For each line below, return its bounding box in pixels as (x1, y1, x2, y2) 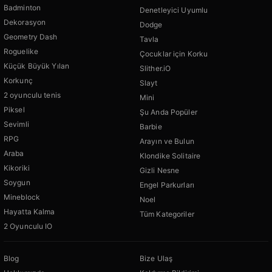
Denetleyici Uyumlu (140, 5, 208, 15)
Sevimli (4, 120, 29, 129)
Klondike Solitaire (140, 151, 201, 161)
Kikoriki (4, 163, 30, 173)
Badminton (4, 3, 41, 13)
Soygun (4, 178, 30, 188)
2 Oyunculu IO (4, 222, 53, 231)
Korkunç (4, 76, 33, 86)
